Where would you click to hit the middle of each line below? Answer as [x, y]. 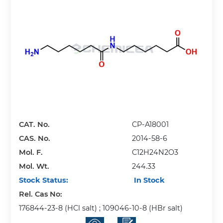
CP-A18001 [151, 124]
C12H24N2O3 [155, 152]
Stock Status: [44, 180]
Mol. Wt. [34, 166]
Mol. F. [31, 152]
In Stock [149, 180]
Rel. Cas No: [42, 194]
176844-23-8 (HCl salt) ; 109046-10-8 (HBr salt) [101, 208]
